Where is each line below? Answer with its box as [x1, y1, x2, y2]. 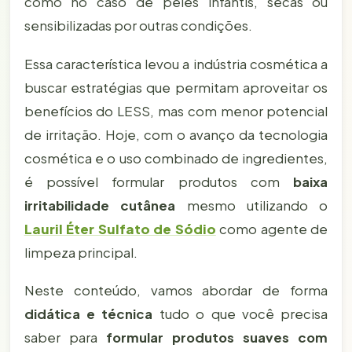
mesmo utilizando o [175, 196, 328, 214]
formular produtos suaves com [105, 328, 328, 346]
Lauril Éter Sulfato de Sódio [24, 220, 216, 237]
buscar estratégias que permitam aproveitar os [24, 79, 328, 96]
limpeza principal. [24, 244, 137, 261]
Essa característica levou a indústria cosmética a [24, 55, 328, 72]
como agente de [215, 220, 328, 237]
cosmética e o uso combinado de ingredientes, [24, 149, 328, 167]
